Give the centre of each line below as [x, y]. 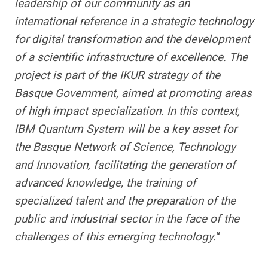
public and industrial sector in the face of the [127, 219]
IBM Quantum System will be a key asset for [126, 129]
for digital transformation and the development [132, 39]
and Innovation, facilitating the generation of [125, 165]
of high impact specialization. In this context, [127, 111]
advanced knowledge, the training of [105, 183]
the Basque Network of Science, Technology [125, 147]
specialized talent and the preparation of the [125, 201]
